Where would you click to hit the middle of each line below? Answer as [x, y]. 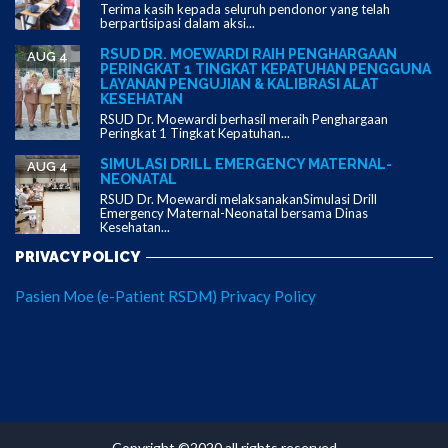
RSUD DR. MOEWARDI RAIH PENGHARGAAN [248, 54]
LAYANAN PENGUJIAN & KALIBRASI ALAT [239, 84]
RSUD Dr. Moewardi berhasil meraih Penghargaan [244, 119]
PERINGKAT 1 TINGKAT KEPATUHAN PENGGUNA [265, 69]
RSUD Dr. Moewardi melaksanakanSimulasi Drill [238, 199]
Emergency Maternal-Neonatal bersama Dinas [234, 213]
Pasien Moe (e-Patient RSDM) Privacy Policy [165, 296]
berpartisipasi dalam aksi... [177, 23]
